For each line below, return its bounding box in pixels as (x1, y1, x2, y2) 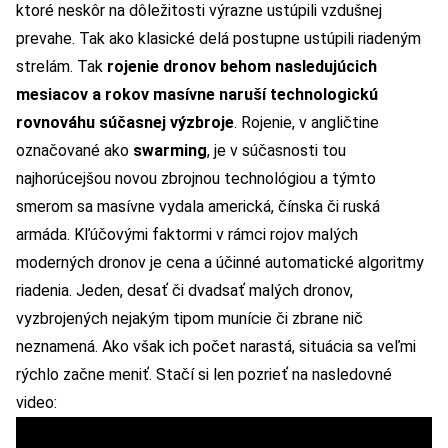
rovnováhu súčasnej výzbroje (16, 112, 234, 132)
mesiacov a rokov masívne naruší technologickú (16, 84, 378, 104)
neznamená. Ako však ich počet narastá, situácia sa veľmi (16, 336, 416, 356)
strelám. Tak (16, 56, 103, 76)
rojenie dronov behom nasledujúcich (103, 56, 377, 76)
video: (16, 392, 57, 412)
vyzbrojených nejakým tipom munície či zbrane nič (16, 308, 363, 328)
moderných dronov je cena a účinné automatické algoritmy (16, 252, 424, 272)
